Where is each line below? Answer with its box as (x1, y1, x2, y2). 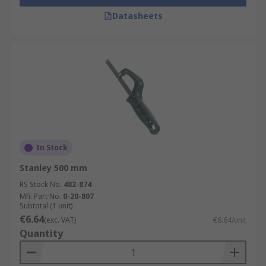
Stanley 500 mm (20, 162, 87, 173)
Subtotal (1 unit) (20, 201, 72, 211)
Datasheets (112, 10, 163, 21)
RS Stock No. (20, 179, 62, 189)
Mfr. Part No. (20, 191, 61, 201)
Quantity (20, 227, 63, 240)
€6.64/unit (213, 215, 246, 225)
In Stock (36, 142, 68, 153)
